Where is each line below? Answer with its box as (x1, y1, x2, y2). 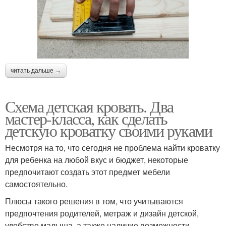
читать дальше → (11, 67, 61, 74)
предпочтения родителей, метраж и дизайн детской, (5, 207, 199, 219)
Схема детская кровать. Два (5, 95, 174, 117)
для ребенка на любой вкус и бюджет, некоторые (5, 153, 188, 165)
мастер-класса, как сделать (5, 107, 167, 129)
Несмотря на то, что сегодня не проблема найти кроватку (5, 141, 220, 153)
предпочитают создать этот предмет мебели (5, 165, 170, 178)
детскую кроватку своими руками (5, 119, 212, 141)
